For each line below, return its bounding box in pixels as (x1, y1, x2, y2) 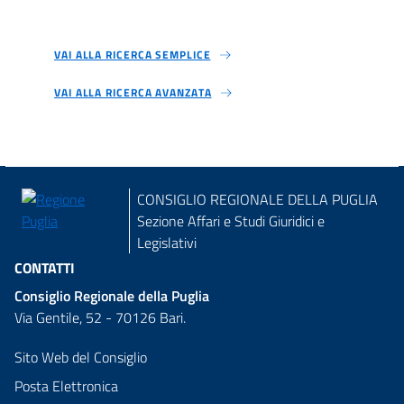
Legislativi (137, 232, 197, 254)
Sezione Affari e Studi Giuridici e (137, 210, 326, 233)
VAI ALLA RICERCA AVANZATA (54, 84, 212, 102)
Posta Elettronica (14, 375, 118, 398)
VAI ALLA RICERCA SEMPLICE (54, 46, 211, 64)
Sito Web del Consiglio (14, 346, 147, 369)
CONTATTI (14, 257, 75, 280)
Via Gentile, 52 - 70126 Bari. (14, 307, 186, 329)
